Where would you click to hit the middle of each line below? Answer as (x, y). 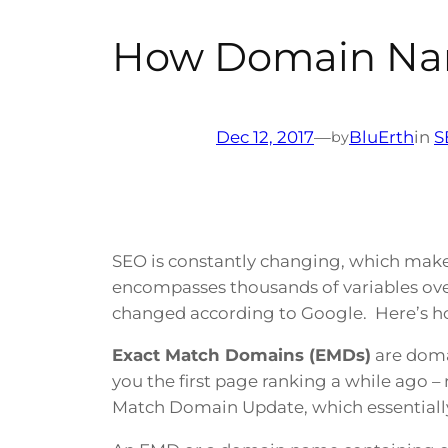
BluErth (381, 136)
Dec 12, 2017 (265, 136)
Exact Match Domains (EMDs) (241, 355)
